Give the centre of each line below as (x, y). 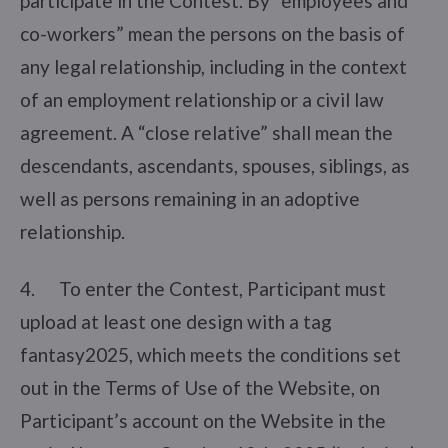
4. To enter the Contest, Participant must (203, 288)
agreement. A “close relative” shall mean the (206, 132)
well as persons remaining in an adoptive (190, 198)
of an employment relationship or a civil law (202, 99)
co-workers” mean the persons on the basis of (212, 33)
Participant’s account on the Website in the (203, 420)
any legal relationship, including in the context (213, 66)
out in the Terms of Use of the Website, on (200, 387)
